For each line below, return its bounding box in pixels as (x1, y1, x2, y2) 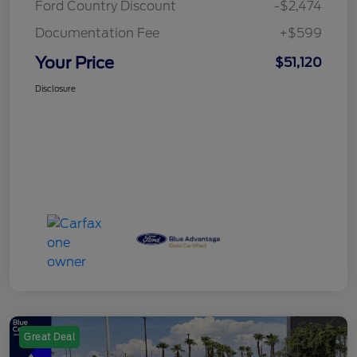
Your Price (35, 53, 114, 73)
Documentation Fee (35, 25, 159, 41)
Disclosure (35, 83, 76, 93)
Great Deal (24, 331, 75, 343)
